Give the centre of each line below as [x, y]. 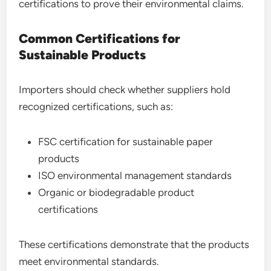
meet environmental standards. [89, 261]
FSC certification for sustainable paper [126, 141]
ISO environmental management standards [135, 175]
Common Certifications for [100, 38]
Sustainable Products [83, 54]
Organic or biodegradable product [116, 192]
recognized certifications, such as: [96, 106]
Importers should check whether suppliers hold [125, 89]
